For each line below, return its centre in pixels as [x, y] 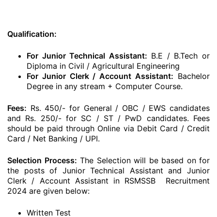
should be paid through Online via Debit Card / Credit [108, 128]
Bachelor [192, 76]
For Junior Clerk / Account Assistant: [100, 76]
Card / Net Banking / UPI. [54, 139]
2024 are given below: [48, 191]
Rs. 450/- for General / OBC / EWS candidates [118, 108]
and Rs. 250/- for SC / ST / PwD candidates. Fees [108, 118]
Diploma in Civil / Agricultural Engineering [103, 66]
